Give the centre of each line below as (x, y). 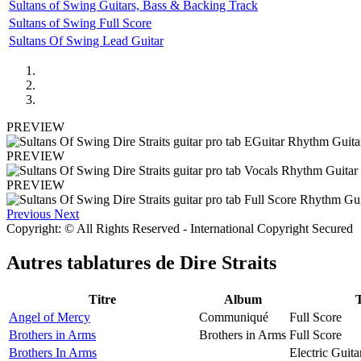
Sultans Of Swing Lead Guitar (86, 40)
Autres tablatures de (93, 262)
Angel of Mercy (50, 317)
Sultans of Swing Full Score (80, 23)
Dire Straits (228, 262)
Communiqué (234, 317)
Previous (29, 214)
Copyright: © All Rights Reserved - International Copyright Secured (180, 228)
